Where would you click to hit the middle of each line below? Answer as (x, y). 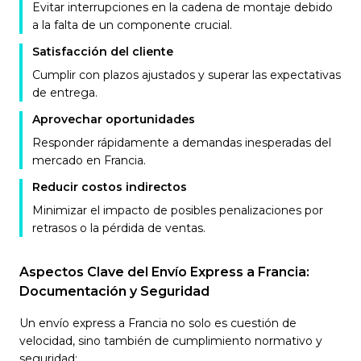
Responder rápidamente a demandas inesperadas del (182, 143)
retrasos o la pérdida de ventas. (119, 228)
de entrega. (65, 93)
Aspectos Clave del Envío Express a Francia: (164, 272)
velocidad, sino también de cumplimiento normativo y (171, 341)
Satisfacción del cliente (103, 52)
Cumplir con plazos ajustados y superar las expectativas (187, 75)
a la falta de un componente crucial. (132, 25)
